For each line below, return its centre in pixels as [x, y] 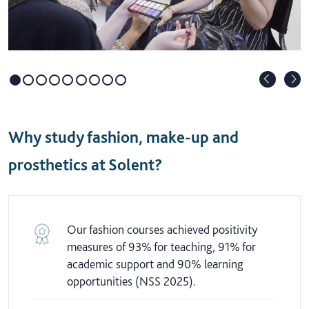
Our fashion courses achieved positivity [162, 229]
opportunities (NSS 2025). [131, 281]
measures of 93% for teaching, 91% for [161, 246]
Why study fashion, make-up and [123, 137]
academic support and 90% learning [155, 263]
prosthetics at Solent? [86, 164]
